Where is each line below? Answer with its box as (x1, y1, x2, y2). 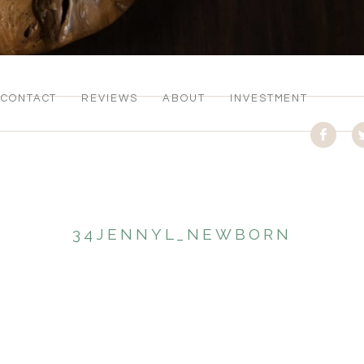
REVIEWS (81, 93, 139, 105)
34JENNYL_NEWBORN (71, 225, 292, 244)
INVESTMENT (229, 93, 309, 105)
